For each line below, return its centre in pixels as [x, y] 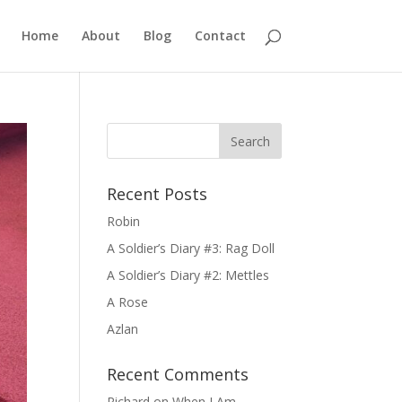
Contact [220, 35]
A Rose [128, 302]
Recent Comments [178, 374]
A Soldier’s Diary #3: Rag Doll [191, 248]
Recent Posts [157, 194]
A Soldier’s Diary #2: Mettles [188, 275]
